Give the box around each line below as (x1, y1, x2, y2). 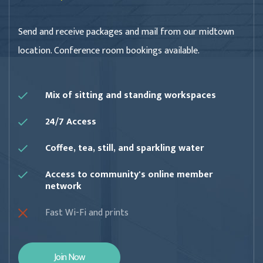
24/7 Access (45, 114, 96, 130)
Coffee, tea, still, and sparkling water (45, 140, 204, 157)
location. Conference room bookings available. (18, 43, 200, 59)
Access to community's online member (45, 167, 213, 183)
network (45, 178, 82, 195)
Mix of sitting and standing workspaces (45, 87, 216, 104)
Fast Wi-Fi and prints (45, 205, 129, 221)
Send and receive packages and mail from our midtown (18, 24, 234, 41)
